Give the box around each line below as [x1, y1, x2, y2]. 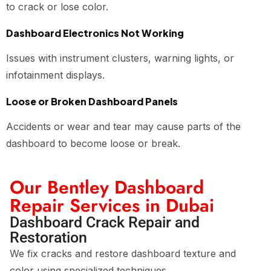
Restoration [10, 229, 87, 246]
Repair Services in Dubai [10, 192, 214, 218]
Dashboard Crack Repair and [10, 214, 200, 231]
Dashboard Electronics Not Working [6, 27, 184, 39]
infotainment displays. [6, 69, 105, 81]
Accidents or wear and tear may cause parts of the [6, 120, 241, 132]
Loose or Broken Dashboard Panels [6, 95, 178, 108]
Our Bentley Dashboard [10, 174, 204, 200]
